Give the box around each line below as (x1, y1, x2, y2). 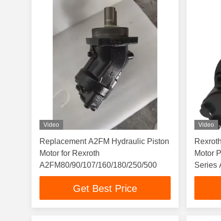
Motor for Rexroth (39, 149, 100, 157)
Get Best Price (73, 183, 138, 194)
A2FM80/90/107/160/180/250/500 (39, 161, 157, 169)
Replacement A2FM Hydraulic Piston (39, 137, 169, 146)
